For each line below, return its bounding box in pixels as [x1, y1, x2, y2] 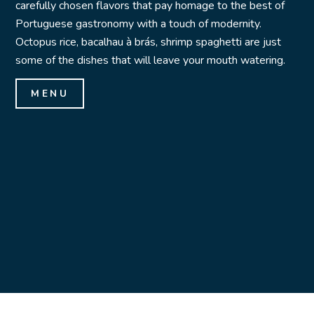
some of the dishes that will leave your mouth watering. [15, 53, 286, 69]
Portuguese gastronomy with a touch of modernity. [15, 16, 262, 32]
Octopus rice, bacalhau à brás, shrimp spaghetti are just [15, 34, 282, 50]
